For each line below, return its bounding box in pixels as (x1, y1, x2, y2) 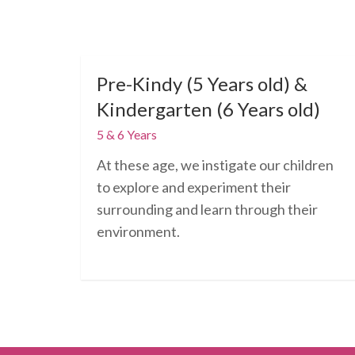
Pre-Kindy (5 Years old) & (97, 72, 307, 95)
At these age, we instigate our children (97, 156, 334, 174)
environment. (97, 223, 180, 240)
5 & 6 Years (97, 127, 157, 142)
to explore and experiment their (97, 178, 291, 196)
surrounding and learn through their (97, 200, 318, 218)
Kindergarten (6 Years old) (97, 97, 320, 120)
